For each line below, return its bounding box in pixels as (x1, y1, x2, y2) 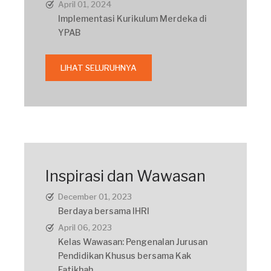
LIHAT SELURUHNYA (60, 62, 137, 73)
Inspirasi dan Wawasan (45, 166, 206, 185)
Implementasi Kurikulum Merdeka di (58, 13, 207, 24)
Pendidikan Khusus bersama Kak (58, 250, 191, 261)
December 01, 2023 (58, 191, 132, 201)
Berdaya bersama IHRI (58, 205, 149, 216)
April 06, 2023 (58, 222, 112, 232)
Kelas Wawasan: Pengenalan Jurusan (58, 236, 207, 247)
